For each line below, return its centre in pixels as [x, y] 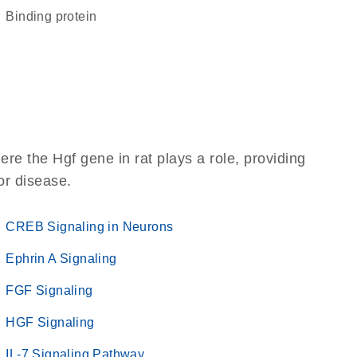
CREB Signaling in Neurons [90, 227]
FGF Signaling [49, 290]
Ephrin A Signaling [61, 259]
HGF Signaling [50, 322]
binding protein [56, 16]
